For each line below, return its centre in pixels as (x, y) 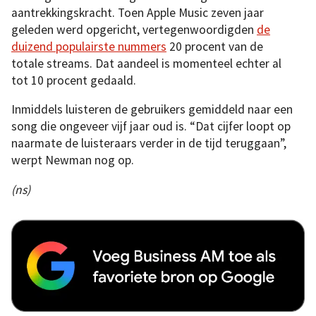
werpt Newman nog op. (73, 160)
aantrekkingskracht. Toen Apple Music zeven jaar (138, 12)
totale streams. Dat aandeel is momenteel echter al (146, 63)
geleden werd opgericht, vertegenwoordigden (134, 29)
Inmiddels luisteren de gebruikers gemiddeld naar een (152, 110)
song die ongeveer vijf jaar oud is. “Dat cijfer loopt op (151, 127)
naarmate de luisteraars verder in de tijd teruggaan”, (149, 144)
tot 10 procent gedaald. (74, 80)
